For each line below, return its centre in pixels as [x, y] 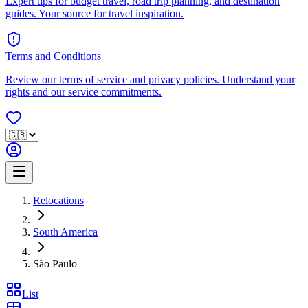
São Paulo [55, 264]
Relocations [58, 201]
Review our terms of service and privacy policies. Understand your [150, 80]
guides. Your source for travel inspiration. [95, 14]
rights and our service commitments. [84, 92]
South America [65, 232]
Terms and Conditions [53, 56]
